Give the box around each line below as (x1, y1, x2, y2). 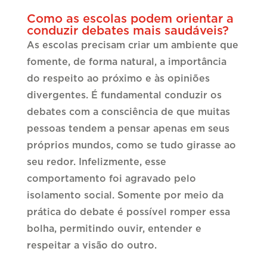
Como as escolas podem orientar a (26, 13, 234, 26)
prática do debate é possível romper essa (26, 207, 230, 218)
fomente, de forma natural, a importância (26, 57, 226, 67)
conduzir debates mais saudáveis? (26, 25, 229, 38)
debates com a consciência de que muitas (26, 107, 230, 117)
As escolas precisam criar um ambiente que (26, 41, 238, 51)
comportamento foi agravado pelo (26, 174, 196, 184)
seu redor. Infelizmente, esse (26, 157, 166, 167)
